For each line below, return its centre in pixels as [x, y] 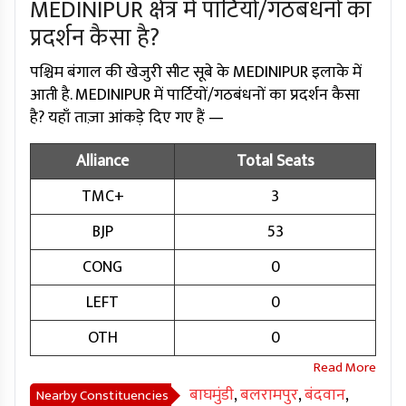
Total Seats [275, 162]
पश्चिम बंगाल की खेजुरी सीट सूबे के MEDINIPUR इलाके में [196, 73]
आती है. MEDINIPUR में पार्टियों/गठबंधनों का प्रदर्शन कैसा [195, 96]
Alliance [102, 162]
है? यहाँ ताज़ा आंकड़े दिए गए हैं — [127, 118]
